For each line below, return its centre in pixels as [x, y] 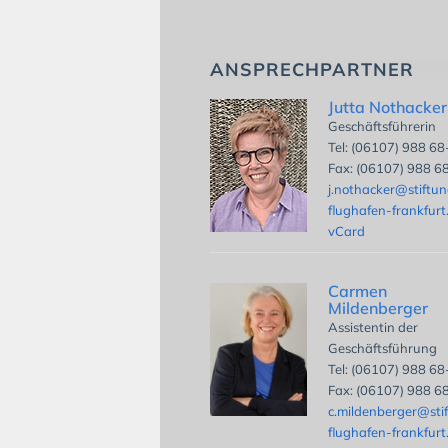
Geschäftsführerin [382, 125]
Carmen [358, 290]
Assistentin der [373, 326]
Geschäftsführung [383, 347]
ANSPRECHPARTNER [312, 69]
